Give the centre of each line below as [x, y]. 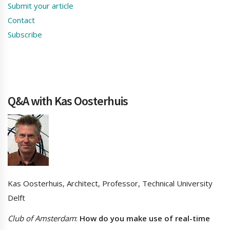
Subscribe [25, 35]
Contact [21, 20]
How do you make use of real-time [144, 218]
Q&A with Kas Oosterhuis [68, 101]
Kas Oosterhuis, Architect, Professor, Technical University [110, 184]
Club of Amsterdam [42, 218]
